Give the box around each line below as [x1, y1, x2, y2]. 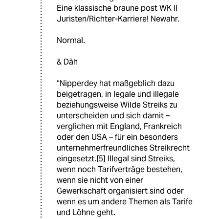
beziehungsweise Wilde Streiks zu [57, 100, 177, 110]
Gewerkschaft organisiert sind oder [57, 186, 184, 197]
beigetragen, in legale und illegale [57, 89, 179, 100]
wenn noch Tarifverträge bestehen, [57, 164, 182, 175]
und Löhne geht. [57, 207, 115, 218]
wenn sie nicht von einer [57, 175, 143, 186]
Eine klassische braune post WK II [57, 3, 177, 14]
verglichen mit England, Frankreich [57, 121, 182, 132]
